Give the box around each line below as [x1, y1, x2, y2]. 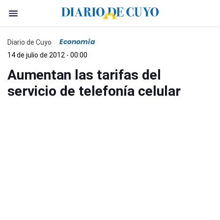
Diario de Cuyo [7, 38, 52, 46]
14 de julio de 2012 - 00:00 [7, 51, 87, 59]
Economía [59, 37, 95, 47]
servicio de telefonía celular [7, 83, 181, 99]
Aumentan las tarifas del [7, 67, 161, 83]
